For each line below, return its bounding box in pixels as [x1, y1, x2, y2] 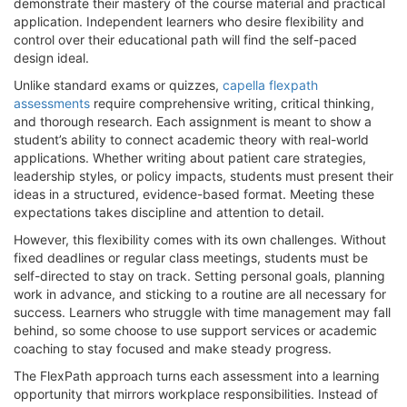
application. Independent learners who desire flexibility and [14, 13, 364, 29]
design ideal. [14, 49, 89, 65]
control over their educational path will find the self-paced [14, 31, 357, 47]
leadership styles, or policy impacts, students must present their [14, 167, 393, 184]
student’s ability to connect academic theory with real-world [14, 131, 369, 147]
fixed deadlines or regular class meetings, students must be [14, 249, 368, 265]
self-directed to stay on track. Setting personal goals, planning [14, 267, 385, 283]
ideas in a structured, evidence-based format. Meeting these [14, 185, 374, 202]
